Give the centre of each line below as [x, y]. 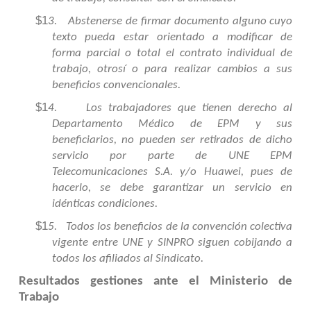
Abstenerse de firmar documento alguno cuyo [180, 22]
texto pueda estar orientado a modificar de [172, 37]
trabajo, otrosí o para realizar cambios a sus [172, 69]
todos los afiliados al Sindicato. [127, 259]
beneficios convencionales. [116, 85]
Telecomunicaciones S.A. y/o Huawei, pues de [172, 172]
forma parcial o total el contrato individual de [172, 53]
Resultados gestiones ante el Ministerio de [155, 282]
